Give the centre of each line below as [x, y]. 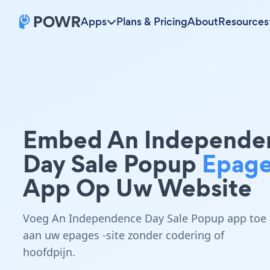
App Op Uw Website [137, 188]
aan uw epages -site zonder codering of [124, 235]
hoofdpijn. [49, 252]
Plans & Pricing [152, 22]
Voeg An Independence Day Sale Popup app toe [145, 218]
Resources [243, 22]
